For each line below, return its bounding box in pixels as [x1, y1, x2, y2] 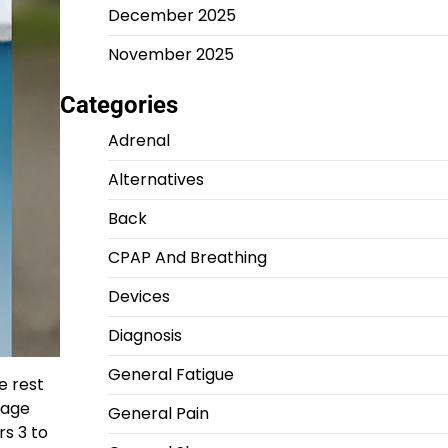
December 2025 [107, 4, 236, 27]
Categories [59, 91, 178, 119]
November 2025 [107, 43, 234, 66]
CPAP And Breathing [107, 246, 267, 269]
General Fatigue [107, 363, 234, 386]
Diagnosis [107, 324, 182, 347]
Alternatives [107, 168, 204, 191]
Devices [107, 285, 170, 308]
